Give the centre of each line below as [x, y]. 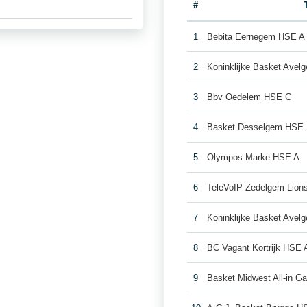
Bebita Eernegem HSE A [256, 37]
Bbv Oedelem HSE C [249, 97]
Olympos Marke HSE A [254, 157]
